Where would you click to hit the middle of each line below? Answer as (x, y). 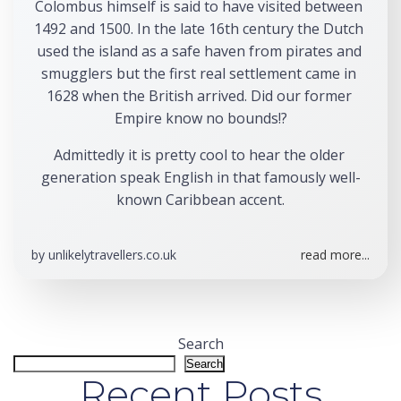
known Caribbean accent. (200, 200)
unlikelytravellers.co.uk (112, 255)
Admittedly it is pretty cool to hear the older (199, 155)
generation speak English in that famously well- (200, 177)
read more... (335, 255)
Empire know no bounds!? (200, 118)
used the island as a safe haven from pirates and (199, 51)
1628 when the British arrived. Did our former (199, 96)
